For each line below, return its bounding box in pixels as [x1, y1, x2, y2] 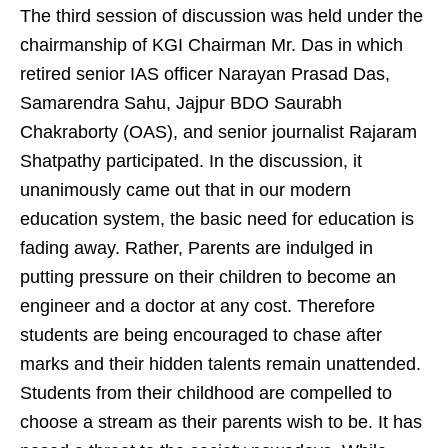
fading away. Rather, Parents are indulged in [20, 238, 373, 259]
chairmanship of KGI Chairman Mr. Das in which [20, 35, 403, 56]
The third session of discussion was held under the [20, 6, 423, 27]
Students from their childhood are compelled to [20, 383, 392, 404]
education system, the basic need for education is [20, 209, 414, 230]
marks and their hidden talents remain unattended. [20, 354, 421, 375]
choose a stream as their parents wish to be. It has [20, 412, 422, 433]
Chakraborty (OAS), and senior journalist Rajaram [20, 122, 417, 143]
